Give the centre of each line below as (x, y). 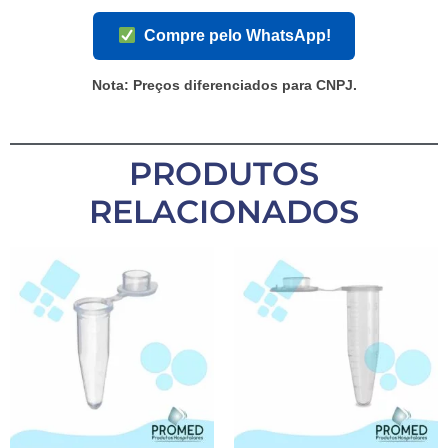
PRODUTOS (224, 173)
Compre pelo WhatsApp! (237, 36)
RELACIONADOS (224, 211)
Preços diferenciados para (222, 84)
